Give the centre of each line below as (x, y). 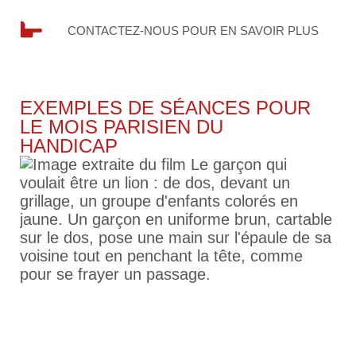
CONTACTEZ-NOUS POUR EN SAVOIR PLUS (193, 30)
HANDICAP (69, 145)
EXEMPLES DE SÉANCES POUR (165, 107)
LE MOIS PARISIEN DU (122, 126)
